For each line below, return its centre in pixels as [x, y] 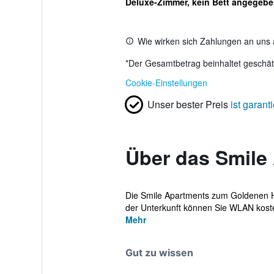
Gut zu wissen [159, 253]
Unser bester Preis [187, 104]
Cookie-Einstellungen [166, 83]
